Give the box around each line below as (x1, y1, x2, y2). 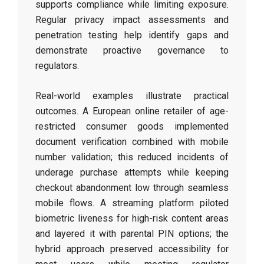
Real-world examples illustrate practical (35, 90, 229, 101)
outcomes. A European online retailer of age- (35, 105, 229, 117)
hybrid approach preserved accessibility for (35, 243, 229, 255)
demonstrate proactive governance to (35, 45, 229, 56)
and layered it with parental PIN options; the (35, 228, 229, 239)
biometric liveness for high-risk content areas (35, 213, 229, 224)
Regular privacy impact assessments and (35, 14, 229, 25)
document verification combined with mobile (35, 136, 229, 147)
